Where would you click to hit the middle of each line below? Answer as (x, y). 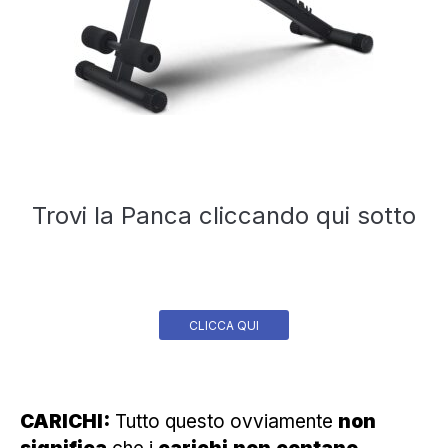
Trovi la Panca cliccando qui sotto (224, 215)
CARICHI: (65, 421)
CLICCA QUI (224, 325)
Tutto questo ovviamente (224, 421)
